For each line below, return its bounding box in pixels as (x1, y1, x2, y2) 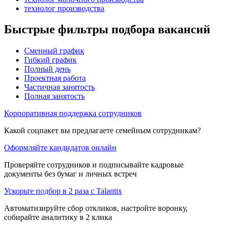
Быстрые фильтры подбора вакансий (4, 23, 210, 36)
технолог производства (24, 4, 104, 13)
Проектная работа (24, 74, 86, 83)
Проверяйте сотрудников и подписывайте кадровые (4, 160, 184, 169)
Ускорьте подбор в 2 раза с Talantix (4, 187, 122, 196)
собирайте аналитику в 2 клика (4, 213, 112, 222)
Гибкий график (24, 55, 77, 65)
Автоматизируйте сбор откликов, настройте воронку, (4, 204, 188, 213)
